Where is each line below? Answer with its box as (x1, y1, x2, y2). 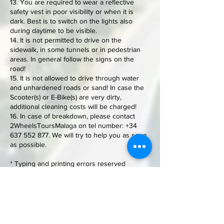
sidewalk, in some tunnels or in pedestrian (10, 45, 140, 53)
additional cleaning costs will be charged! (10, 102, 136, 110)
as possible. (10, 140, 46, 148)
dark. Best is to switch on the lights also (10, 17, 132, 25)
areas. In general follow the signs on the (10, 55, 134, 63)
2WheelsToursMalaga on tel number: (10, 121, 125, 129)
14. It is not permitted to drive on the (10, 36, 121, 44)
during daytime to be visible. (10, 26, 97, 34)
